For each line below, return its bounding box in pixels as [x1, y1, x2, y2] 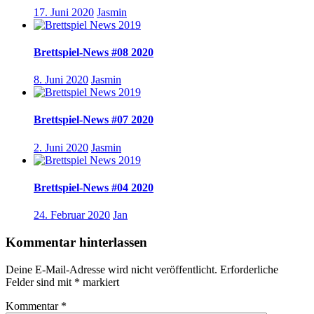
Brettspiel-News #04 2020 [34, 181, 153, 193]
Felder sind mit [6, 275, 74, 288]
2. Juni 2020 [34, 141, 88, 153]
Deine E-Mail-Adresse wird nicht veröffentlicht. [6, 263, 217, 275]
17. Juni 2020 [34, 6, 94, 18]
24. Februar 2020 [34, 209, 110, 221]
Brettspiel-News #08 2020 [34, 46, 153, 58]
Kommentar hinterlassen [6, 234, 147, 250]
